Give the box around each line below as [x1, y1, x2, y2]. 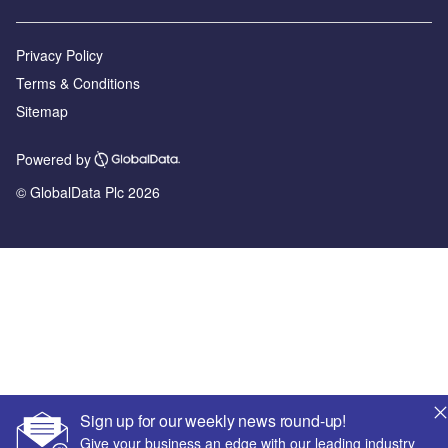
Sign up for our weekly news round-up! [80, 409, 347, 432]
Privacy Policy [16, 44, 103, 65]
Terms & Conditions [16, 72, 140, 93]
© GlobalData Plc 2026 [16, 182, 160, 202]
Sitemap [16, 100, 68, 121]
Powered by [16, 149, 91, 170]
